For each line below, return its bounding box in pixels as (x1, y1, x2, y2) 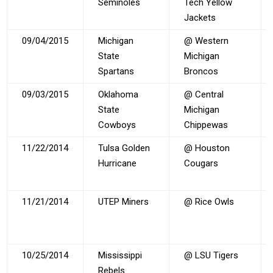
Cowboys (98, 119, 136, 130)
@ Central (184, 88, 224, 100)
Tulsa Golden (98, 142, 151, 154)
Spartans (98, 65, 135, 77)
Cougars (184, 157, 219, 169)
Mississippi (98, 249, 143, 261)
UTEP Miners (98, 196, 149, 207)
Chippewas (184, 119, 229, 130)
